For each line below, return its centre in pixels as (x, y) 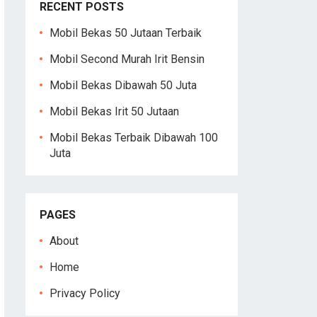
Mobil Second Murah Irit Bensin (127, 59)
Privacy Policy (85, 293)
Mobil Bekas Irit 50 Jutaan (114, 111)
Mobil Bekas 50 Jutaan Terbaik (126, 33)
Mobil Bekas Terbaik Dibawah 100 (134, 138)
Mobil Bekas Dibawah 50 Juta (123, 85)
